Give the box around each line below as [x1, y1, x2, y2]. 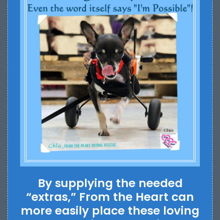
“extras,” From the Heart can [26, 189, 194, 205]
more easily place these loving [21, 202, 199, 219]
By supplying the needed [37, 175, 183, 191]
